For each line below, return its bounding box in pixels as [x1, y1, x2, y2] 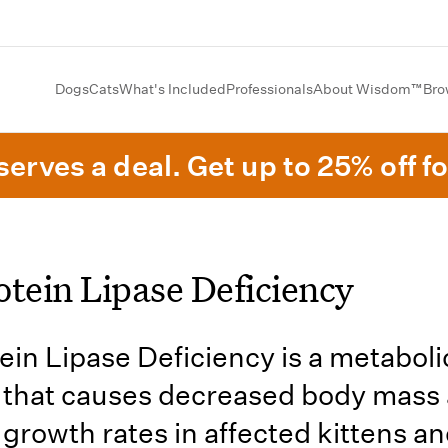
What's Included [119, 80, 226, 98]
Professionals [226, 80, 313, 98]
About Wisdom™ [313, 80, 423, 98]
